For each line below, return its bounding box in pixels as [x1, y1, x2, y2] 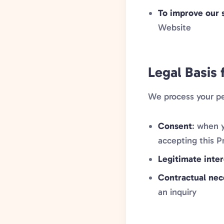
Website [158, 22, 191, 33]
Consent [158, 120, 192, 131]
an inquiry [158, 186, 196, 197]
